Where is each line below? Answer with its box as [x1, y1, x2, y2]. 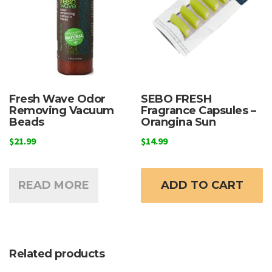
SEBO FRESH [141, 92, 212, 106]
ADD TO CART [160, 178, 243, 192]
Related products [9, 246, 104, 260]
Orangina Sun [141, 115, 216, 129]
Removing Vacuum [9, 104, 114, 118]
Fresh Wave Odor [9, 92, 106, 106]
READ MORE [18, 178, 89, 192]
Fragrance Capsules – [141, 104, 256, 118]
